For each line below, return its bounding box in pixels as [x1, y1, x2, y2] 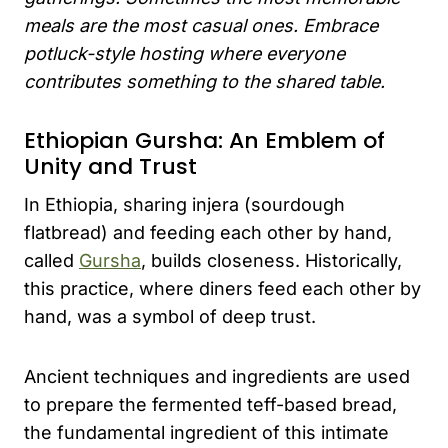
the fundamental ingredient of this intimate [24, 422, 389, 444]
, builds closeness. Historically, [141, 250, 402, 272]
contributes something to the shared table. [24, 71, 385, 93]
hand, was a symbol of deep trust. [24, 306, 316, 328]
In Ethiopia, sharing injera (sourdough [24, 194, 345, 216]
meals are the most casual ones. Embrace [24, 15, 378, 37]
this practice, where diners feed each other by [24, 278, 421, 300]
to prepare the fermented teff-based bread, [24, 394, 397, 416]
